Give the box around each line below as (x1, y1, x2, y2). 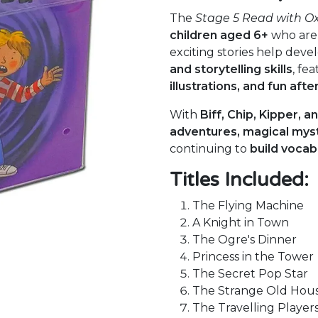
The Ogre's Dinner (192, 233, 297, 246)
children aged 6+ (170, 28, 268, 42)
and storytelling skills (170, 62, 292, 76)
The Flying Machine (192, 199, 304, 212)
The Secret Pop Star (192, 267, 308, 280)
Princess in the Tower (192, 250, 314, 263)
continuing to (170, 142, 250, 155)
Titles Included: (170, 168, 309, 192)
